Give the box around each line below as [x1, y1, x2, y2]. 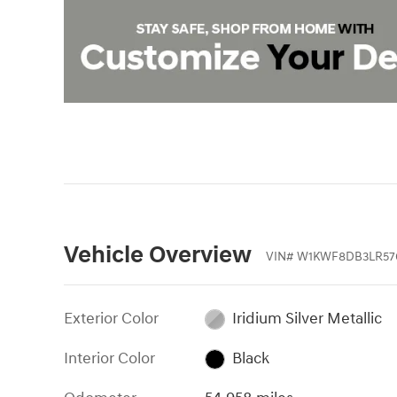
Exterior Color [64, 308, 159, 329]
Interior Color [64, 348, 155, 369]
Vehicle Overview [64, 240, 252, 270]
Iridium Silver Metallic [231, 308, 382, 329]
